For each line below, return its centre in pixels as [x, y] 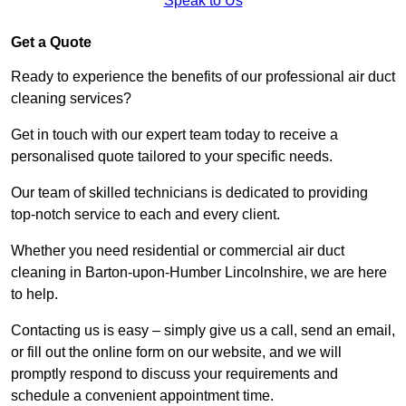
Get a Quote [51, 43]
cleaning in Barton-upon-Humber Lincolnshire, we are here [199, 273]
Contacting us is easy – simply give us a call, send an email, [203, 331]
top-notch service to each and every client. [147, 215]
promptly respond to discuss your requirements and [174, 374]
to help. [36, 295]
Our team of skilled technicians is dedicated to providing [189, 193]
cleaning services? [73, 99]
